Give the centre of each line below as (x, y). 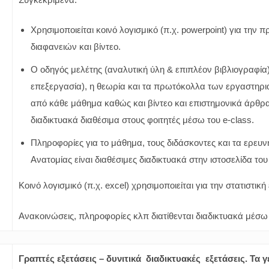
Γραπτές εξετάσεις (59, 258)
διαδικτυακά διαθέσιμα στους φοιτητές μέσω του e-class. (142, 120)
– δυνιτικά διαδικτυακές (152, 258)
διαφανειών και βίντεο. (76, 47)
